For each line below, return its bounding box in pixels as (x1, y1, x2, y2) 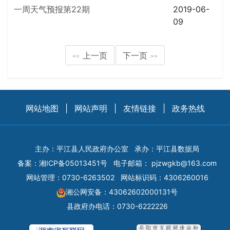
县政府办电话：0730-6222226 (66, 202, 168, 211)
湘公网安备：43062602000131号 (66, 187, 178, 197)
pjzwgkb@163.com (151, 159, 217, 168)
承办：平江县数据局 (135, 144, 199, 154)
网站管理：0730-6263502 (26, 173, 114, 182)
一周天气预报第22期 (14, 4, 90, 14)
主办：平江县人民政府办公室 (35, 144, 128, 154)
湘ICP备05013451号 (39, 159, 107, 168)
